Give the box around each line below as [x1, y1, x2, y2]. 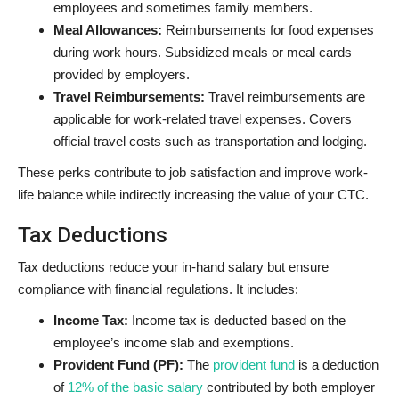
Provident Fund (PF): [53, 356, 187, 372]
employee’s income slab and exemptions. [53, 334, 294, 350]
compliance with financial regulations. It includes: [18, 281, 298, 297]
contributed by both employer [203, 379, 375, 395]
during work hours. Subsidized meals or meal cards [53, 44, 352, 60]
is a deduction [295, 356, 379, 372]
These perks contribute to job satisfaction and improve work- [18, 164, 368, 180]
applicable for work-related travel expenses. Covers [53, 110, 352, 126]
